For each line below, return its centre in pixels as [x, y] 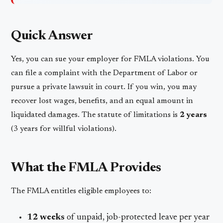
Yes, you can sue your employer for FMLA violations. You [111, 59]
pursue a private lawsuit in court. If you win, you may [104, 87]
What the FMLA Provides [86, 168]
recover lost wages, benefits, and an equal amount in [102, 101]
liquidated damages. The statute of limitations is [96, 115]
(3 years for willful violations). [64, 129]
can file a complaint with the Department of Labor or [105, 73]
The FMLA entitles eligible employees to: [81, 191]
